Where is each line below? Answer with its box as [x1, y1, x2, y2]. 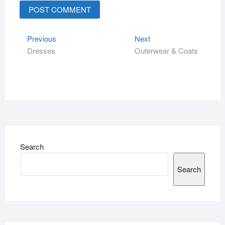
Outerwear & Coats [135, 45, 198, 56]
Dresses [27, 45, 55, 56]
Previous [27, 33, 56, 44]
